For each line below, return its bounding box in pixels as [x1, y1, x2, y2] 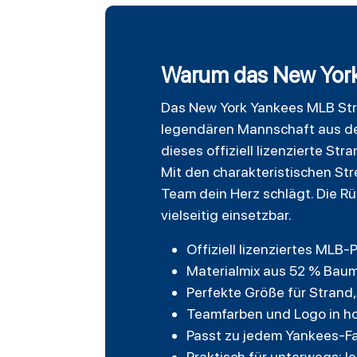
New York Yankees [189, 99, 304, 116]
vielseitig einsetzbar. [161, 206, 292, 224]
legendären [161, 120, 234, 138]
